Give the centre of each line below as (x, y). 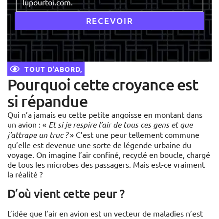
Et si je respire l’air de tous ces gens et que (120, 125)
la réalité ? (25, 174)
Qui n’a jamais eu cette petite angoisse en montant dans (105, 115)
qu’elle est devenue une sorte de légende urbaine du (99, 145)
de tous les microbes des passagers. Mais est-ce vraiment (106, 164)
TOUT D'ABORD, (53, 69)
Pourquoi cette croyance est (103, 85)
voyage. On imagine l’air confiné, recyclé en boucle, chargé (109, 155)
